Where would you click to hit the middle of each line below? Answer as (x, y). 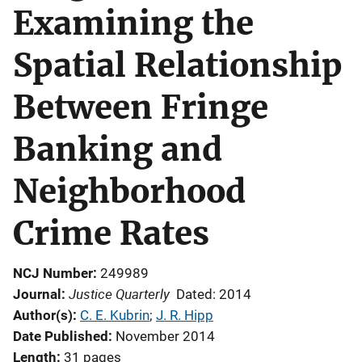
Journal (37, 294)
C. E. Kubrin (115, 315)
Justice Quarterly (119, 294)
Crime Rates (111, 234)
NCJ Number (53, 273)
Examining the (133, 23)
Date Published (61, 336)
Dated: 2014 (214, 294)
